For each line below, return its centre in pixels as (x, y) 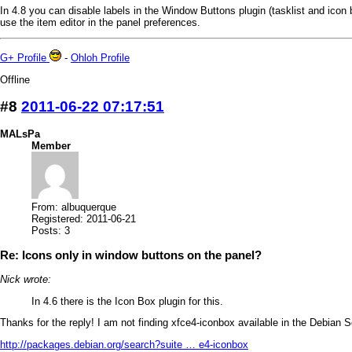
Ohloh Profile (100, 58)
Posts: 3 (51, 230)
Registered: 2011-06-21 (84, 218)
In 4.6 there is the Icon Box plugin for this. (127, 301)
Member (51, 145)
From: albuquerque (74, 207)
